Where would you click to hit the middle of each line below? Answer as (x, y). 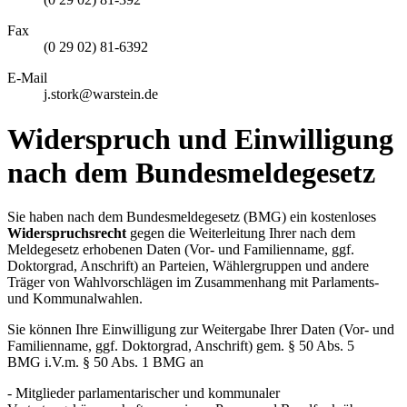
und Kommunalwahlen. (75, 299)
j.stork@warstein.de (101, 94)
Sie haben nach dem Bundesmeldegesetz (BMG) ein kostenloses (192, 217)
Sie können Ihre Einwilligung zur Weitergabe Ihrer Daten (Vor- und (201, 330)
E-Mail (27, 78)
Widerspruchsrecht (67, 233)
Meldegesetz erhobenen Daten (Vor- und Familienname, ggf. (181, 250)
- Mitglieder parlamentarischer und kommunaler (144, 393)
